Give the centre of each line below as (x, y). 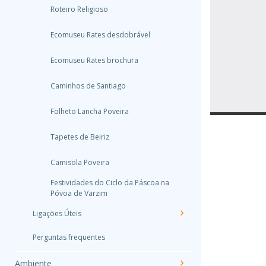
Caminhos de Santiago (88, 86)
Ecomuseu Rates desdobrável (100, 35)
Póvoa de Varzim (79, 193)
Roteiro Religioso (79, 9)
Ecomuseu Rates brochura (94, 60)
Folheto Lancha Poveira (90, 111)
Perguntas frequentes (69, 237)
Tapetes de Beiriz (80, 137)
